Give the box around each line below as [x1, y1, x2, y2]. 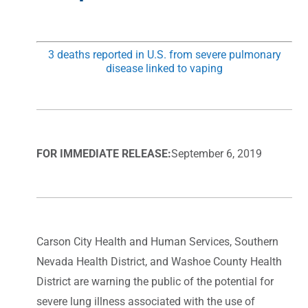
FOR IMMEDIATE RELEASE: [36, 146, 171, 160]
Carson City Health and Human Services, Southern [36, 234, 278, 248]
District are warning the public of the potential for [36, 274, 274, 288]
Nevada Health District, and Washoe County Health [36, 254, 282, 268]
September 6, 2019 [171, 146, 262, 160]
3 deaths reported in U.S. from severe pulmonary [47, 47, 281, 61]
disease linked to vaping [106, 61, 223, 75]
